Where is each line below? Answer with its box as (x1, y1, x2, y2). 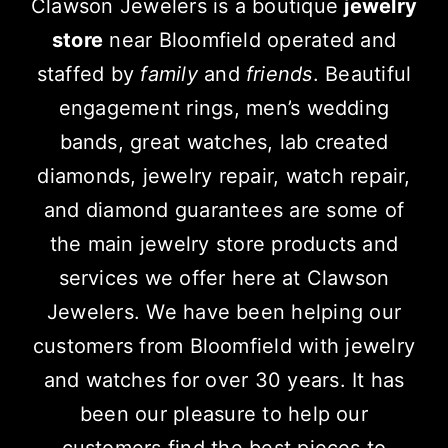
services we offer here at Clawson (58, 266, 390, 291)
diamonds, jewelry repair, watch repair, (37, 164, 411, 189)
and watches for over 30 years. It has (43, 368, 405, 393)
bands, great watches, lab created (59, 130, 389, 155)
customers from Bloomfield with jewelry (32, 334, 416, 359)
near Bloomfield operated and (103, 28, 397, 53)
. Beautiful (312, 62, 412, 87)
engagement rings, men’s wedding (58, 96, 390, 121)
